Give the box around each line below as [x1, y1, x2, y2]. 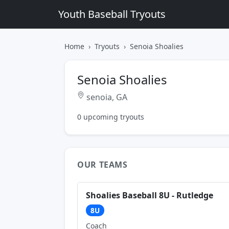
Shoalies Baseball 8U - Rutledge [86, 190, 213, 201]
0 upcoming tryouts [77, 112, 144, 122]
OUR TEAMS [77, 159, 128, 170]
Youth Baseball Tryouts [58, 7, 166, 21]
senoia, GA [84, 91, 127, 103]
